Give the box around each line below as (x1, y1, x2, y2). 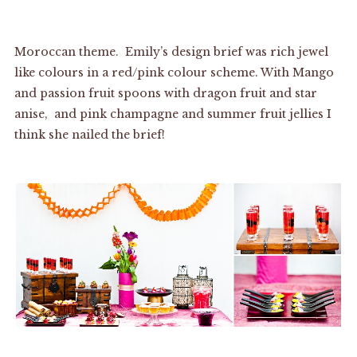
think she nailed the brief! (14, 127, 165, 142)
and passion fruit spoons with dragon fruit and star (14, 85, 317, 100)
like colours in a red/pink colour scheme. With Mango (14, 65, 334, 80)
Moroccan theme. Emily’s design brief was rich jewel (14, 44, 328, 59)
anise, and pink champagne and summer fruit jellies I (14, 106, 331, 121)
